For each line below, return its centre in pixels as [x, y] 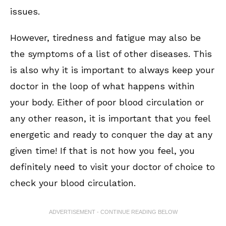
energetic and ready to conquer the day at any [111, 135]
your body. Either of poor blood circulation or [107, 102]
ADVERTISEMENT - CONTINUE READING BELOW [113, 212]
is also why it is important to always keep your [112, 70]
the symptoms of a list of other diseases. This [111, 54]
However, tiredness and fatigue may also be [105, 38]
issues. [25, 12]
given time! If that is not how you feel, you [102, 151]
